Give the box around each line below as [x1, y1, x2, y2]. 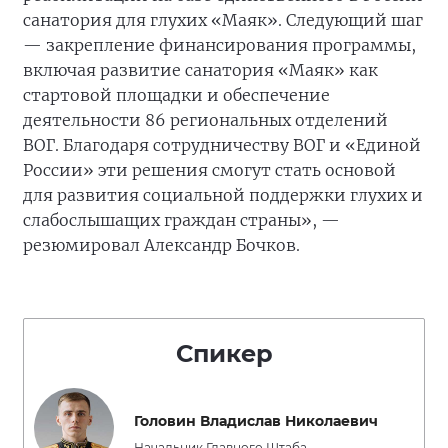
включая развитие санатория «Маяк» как [23, 60, 378, 81]
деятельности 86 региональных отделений [23, 110, 388, 131]
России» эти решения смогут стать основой [23, 160, 396, 181]
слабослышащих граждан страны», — [23, 210, 340, 231]
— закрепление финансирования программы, [23, 35, 416, 56]
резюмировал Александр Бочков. [23, 235, 300, 256]
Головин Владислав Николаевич [134, 412, 378, 431]
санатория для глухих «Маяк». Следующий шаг [23, 10, 423, 31]
